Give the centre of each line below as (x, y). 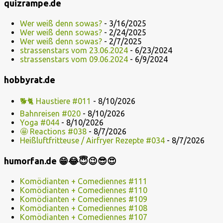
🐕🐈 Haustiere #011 (56, 101)
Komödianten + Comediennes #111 (84, 181)
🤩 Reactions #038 (53, 131)
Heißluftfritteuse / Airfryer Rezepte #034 (92, 140)
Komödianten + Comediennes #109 (84, 199)
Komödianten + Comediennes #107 (84, 217)
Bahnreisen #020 (50, 113)
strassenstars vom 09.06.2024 (74, 59)
